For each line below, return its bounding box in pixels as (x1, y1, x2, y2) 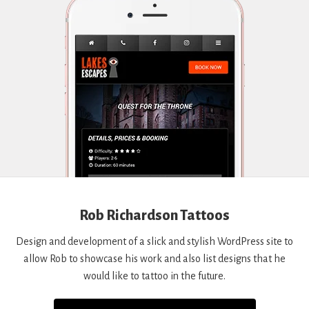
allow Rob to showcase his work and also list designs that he (23, 252, 286, 264)
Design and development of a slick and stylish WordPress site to (16, 235, 293, 247)
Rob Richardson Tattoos (79, 207, 230, 223)
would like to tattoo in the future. (83, 270, 226, 281)
